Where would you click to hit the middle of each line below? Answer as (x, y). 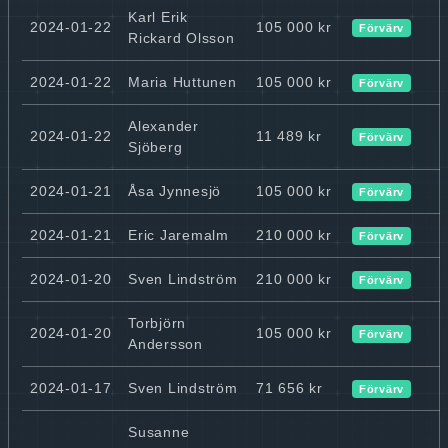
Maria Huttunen (182, 81)
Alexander (163, 125)
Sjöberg (155, 146)
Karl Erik (158, 16)
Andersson (165, 343)
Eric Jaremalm (178, 234)
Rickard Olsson (181, 37)
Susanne (159, 431)
